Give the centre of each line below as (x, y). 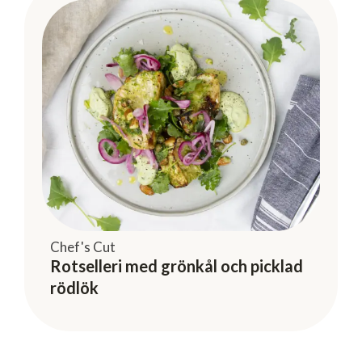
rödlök (74, 287)
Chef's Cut (83, 246)
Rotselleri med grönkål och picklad (177, 265)
